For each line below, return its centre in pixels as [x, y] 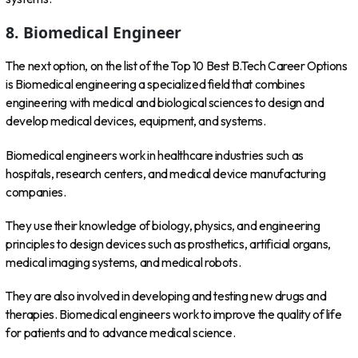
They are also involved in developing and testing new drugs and [166, 296]
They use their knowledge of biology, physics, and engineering [163, 225]
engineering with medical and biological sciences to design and [165, 103]
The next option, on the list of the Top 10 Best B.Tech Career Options [177, 66]
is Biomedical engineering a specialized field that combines [155, 85]
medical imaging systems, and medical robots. [123, 262]
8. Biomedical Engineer [94, 32]
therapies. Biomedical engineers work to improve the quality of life [174, 315]
